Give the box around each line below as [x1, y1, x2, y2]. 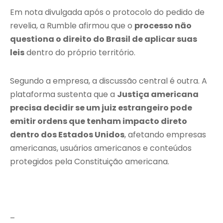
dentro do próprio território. [24, 47, 135, 59]
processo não [134, 20, 192, 32]
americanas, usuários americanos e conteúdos [10, 142, 192, 154]
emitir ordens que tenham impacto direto [10, 115, 187, 127]
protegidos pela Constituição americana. [10, 156, 169, 168]
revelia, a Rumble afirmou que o [10, 20, 134, 32]
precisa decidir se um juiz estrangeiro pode [10, 102, 192, 114]
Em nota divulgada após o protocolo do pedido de [10, 6, 205, 18]
